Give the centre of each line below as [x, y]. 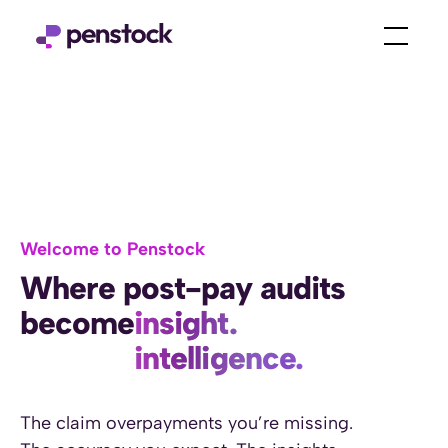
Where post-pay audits [182, 288]
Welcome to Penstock [112, 249]
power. [182, 393]
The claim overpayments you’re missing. [186, 423]
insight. [185, 323]
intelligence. [218, 358]
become [77, 323]
